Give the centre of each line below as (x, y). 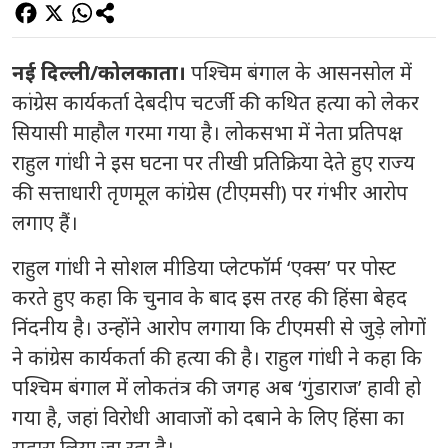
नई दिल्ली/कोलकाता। (99, 72)
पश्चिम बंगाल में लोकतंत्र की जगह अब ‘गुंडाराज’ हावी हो (216, 387)
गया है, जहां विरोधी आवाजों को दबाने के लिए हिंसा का (208, 417)
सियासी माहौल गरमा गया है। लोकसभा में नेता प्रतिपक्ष (207, 132)
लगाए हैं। (45, 222)
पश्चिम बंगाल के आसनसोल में (299, 72)
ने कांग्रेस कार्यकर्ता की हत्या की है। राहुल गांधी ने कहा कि (217, 357)
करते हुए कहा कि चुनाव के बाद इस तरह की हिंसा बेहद (209, 297)
